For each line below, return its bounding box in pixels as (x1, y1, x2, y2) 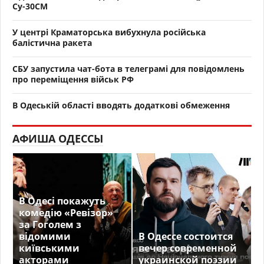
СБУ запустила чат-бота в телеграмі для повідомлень (12, 62, 245, 74)
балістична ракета (12, 37, 92, 48)
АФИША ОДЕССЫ (12, 131, 103, 146)
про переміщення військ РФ (12, 73, 134, 85)
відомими (19, 229, 71, 243)
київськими (19, 241, 80, 255)
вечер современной (138, 241, 237, 255)
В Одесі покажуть (19, 194, 105, 207)
